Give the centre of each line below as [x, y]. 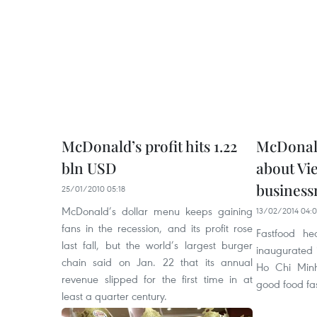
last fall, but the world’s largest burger [157, 245]
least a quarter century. [114, 296]
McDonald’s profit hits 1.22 [149, 146]
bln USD [89, 168]
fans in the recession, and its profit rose [157, 228]
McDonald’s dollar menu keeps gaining [157, 211]
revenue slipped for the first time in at [157, 279]
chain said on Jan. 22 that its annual [157, 262]
